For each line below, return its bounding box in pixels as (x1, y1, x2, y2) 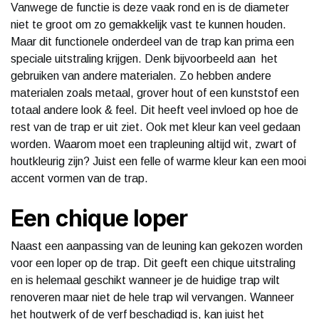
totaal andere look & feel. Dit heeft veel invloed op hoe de (11, 103, 298, 116)
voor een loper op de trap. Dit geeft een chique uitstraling (11, 256, 296, 269)
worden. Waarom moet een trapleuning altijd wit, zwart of (11, 137, 296, 150)
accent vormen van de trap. (11, 172, 148, 184)
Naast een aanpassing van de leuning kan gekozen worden (11, 239, 303, 252)
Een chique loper (11, 204, 188, 232)
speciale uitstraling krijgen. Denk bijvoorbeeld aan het (11, 52, 278, 65)
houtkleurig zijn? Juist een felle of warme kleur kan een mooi (11, 155, 306, 167)
